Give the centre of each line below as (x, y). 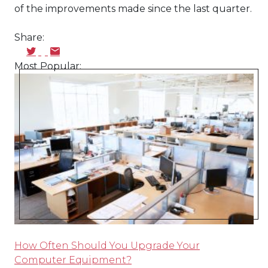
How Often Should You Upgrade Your (107, 246)
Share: (29, 37)
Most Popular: (48, 66)
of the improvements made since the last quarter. (133, 9)
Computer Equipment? (73, 260)
